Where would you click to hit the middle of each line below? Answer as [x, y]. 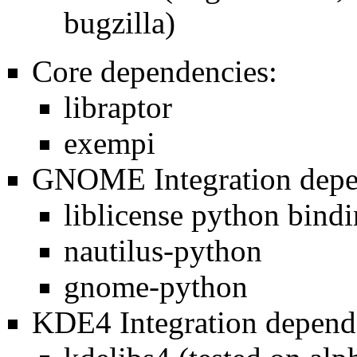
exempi [110, 143]
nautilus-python [163, 250]
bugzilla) [120, 22]
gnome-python [156, 286]
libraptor [118, 107]
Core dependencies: [155, 71]
